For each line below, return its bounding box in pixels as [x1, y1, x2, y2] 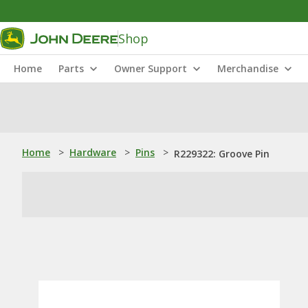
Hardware [69, 146, 116, 159]
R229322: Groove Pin [174, 147, 269, 160]
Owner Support [114, 62, 187, 75]
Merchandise [217, 62, 278, 75]
